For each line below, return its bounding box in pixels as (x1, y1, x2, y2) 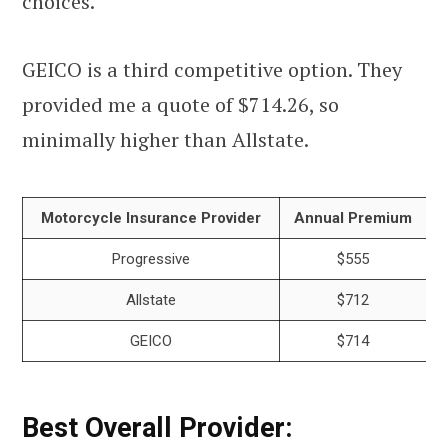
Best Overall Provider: (22, 411, 293, 444)
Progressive (112, 249, 190, 268)
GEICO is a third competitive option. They (22, 55, 402, 83)
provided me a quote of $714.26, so (22, 90, 339, 118)
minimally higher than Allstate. (22, 125, 309, 153)
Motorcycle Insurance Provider (41, 208, 261, 227)
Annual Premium (294, 208, 412, 227)
